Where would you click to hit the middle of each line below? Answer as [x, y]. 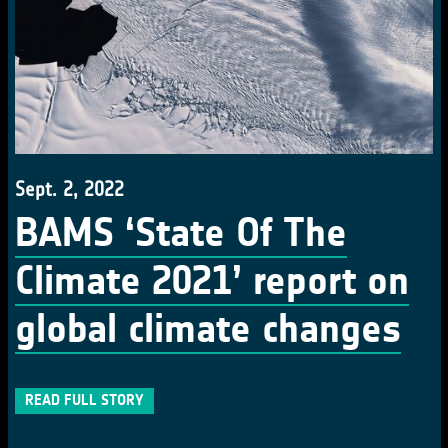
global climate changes [208, 329]
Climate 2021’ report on [212, 281]
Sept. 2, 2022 [69, 189]
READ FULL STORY [84, 400]
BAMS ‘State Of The [181, 233]
